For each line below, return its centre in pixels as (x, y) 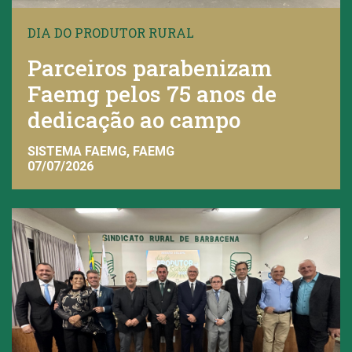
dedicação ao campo (134, 120)
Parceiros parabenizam (150, 68)
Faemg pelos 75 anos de (152, 94)
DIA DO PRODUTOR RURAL (111, 33)
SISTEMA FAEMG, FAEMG (101, 151)
